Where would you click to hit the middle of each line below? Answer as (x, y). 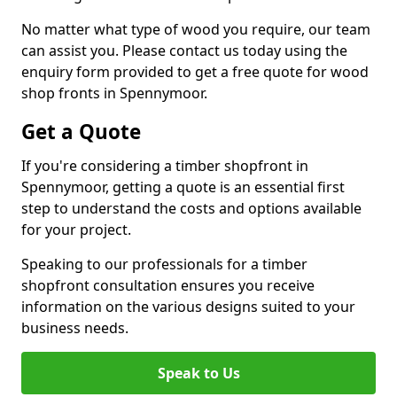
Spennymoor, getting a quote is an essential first (183, 187)
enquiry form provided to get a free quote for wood (195, 72)
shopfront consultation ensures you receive (168, 285)
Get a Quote (81, 132)
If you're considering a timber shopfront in (165, 166)
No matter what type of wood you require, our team (196, 29)
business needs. (75, 328)
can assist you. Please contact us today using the (184, 51)
